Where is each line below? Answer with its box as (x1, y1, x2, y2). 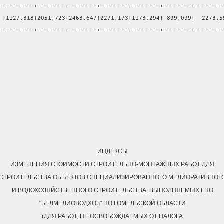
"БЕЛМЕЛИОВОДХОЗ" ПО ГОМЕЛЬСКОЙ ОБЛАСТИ (39, 200, 186, 207)
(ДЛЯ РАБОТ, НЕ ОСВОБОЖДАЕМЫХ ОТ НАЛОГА (42, 213, 183, 220)
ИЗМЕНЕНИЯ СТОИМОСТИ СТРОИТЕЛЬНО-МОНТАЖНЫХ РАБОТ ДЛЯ (10, 161, 214, 168)
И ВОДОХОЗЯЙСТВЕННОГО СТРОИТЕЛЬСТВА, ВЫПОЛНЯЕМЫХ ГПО (11, 187, 213, 194)
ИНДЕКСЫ (97, 148, 128, 155)
